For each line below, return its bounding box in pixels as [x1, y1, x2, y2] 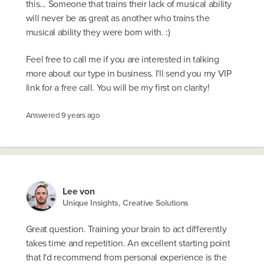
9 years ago [61, 110, 100, 121]
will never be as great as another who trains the [25, 11, 210, 25]
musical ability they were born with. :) [25, 25, 170, 39]
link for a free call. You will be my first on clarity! [25, 80, 210, 94]
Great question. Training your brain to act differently [25, 222, 227, 236]
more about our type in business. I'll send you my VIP [25, 66, 232, 80]
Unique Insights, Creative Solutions [62, 196, 189, 209]
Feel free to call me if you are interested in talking [25, 52, 219, 66]
